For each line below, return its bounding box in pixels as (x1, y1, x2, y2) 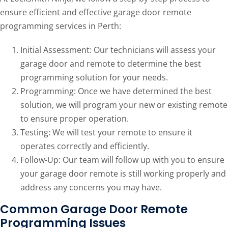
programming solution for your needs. (20, 72, 168, 83)
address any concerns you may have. (20, 182, 162, 193)
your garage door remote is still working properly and (20, 168, 226, 180)
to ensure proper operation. (20, 113, 129, 125)
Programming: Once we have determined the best (20, 85, 212, 97)
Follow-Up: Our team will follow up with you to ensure (20, 154, 224, 166)
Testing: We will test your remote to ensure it (20, 127, 192, 138)
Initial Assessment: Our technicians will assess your (20, 44, 216, 56)
